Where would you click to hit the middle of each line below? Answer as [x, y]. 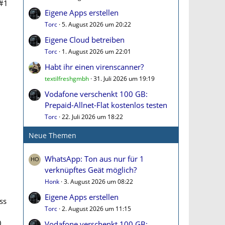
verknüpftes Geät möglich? [91, 170]
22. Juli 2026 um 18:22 [92, 117]
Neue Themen [52, 135]
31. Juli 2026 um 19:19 [124, 79]
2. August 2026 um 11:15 [96, 209]
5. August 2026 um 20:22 [96, 24]
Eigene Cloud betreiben [85, 40]
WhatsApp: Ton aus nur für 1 [94, 159]
